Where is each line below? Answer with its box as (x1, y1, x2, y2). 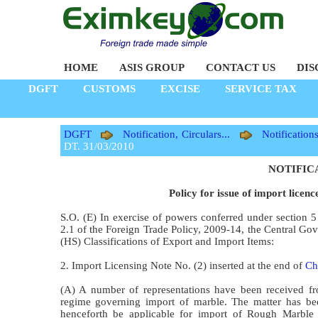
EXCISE (160, 83, 200, 94)
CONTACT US (205, 62, 275, 73)
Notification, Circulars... (123, 128, 231, 140)
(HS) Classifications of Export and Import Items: (60, 235, 274, 247)
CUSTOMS (83, 83, 136, 94)
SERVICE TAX (225, 83, 297, 94)
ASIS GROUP (119, 62, 185, 73)
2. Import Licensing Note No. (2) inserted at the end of (60, 259, 305, 271)
